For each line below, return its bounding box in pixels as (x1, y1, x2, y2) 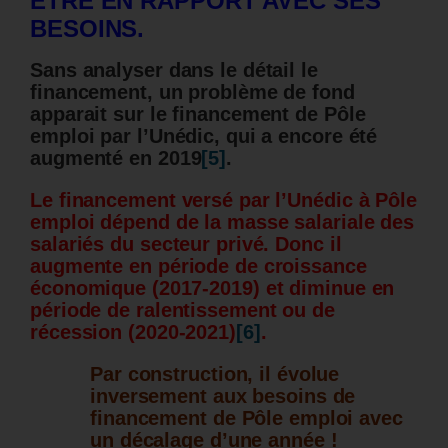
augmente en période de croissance (30, 255, 367, 278)
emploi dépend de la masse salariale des (30, 211, 415, 234)
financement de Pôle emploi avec (90, 407, 403, 430)
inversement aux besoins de (90, 385, 356, 408)
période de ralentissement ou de (30, 299, 335, 322)
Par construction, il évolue (90, 363, 340, 386)
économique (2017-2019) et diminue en (30, 277, 395, 300)
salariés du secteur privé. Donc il (30, 233, 342, 256)
